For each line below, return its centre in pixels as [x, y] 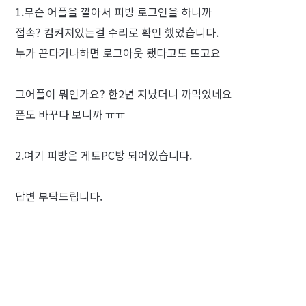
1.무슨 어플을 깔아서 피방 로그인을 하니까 [113, 12]
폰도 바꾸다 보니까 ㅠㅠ [70, 114]
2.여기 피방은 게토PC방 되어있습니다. [103, 155]
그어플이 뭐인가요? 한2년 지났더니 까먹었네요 [124, 94]
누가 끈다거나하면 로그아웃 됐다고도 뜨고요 [118, 53]
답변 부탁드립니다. [59, 196]
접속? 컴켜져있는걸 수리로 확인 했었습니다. [117, 32]
